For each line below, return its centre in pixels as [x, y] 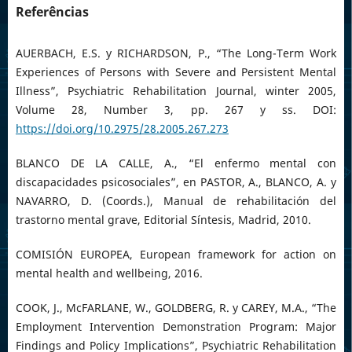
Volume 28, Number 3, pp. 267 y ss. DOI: [176, 110]
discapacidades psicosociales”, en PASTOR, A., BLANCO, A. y [176, 182]
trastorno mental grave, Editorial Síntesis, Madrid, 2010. [163, 220]
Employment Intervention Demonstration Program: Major [176, 327]
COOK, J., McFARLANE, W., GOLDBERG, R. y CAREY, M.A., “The [176, 308]
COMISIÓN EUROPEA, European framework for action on [176, 255]
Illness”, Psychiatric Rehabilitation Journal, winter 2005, [176, 91]
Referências [52, 12]
